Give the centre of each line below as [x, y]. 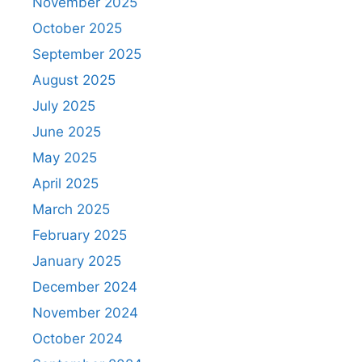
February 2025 [80, 235]
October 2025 [77, 28]
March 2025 [71, 209]
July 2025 [64, 105]
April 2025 [65, 183]
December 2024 [85, 286]
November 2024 [85, 312]
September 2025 [87, 54]
